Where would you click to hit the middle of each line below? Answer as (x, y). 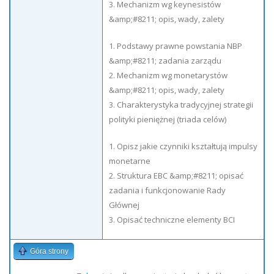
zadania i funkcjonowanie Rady (167, 190)
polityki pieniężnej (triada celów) (168, 119)
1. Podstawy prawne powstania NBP (176, 46)
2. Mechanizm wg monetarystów (168, 75)
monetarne (130, 161)
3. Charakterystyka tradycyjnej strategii (181, 105)
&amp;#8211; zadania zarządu (165, 61)
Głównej (124, 205)
